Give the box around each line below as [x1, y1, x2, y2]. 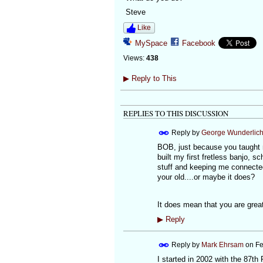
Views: [123, 54, 144, 63]
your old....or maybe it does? [157, 172, 255, 181]
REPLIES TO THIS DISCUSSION [123, 108, 228, 119]
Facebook [181, 39, 215, 48]
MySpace [134, 39, 167, 48]
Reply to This [129, 74, 177, 83]
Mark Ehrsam [201, 240, 244, 249]
